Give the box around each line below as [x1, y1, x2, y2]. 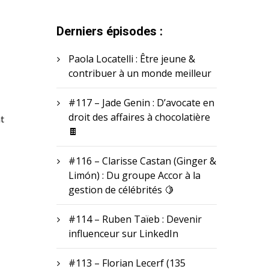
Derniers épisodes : [56, 23, 163, 38]
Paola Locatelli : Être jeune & [68, 52, 195, 65]
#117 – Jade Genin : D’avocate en [68, 95, 214, 109]
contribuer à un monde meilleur [68, 66, 211, 80]
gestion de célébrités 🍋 [68, 183, 174, 196]
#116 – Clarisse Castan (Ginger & [68, 154, 216, 168]
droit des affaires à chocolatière [68, 110, 210, 124]
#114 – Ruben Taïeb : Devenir [68, 212, 202, 226]
